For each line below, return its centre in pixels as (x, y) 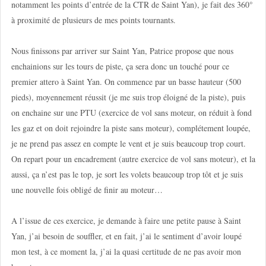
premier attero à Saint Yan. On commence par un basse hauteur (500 (126, 81)
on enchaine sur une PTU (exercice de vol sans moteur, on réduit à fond (131, 112)
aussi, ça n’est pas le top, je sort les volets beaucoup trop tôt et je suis (127, 174)
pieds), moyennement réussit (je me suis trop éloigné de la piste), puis (128, 97)
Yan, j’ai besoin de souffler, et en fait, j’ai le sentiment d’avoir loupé (126, 236)
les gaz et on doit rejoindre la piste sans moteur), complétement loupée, (131, 128)
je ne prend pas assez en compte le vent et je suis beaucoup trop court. (128, 143)
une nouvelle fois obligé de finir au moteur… (87, 189)
